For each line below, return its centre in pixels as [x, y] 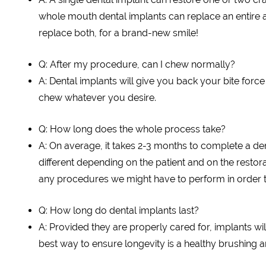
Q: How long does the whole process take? [132, 129]
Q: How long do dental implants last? [119, 210]
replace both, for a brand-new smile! [118, 33]
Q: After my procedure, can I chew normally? [137, 64]
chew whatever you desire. [97, 98]
